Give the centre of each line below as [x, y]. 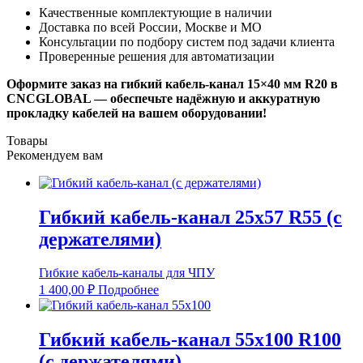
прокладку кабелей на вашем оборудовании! [137, 113]
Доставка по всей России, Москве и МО [150, 27]
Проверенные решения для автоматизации [157, 56]
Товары [27, 140]
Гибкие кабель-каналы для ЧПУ [127, 273]
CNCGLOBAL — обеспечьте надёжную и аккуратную [163, 98]
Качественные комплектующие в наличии [156, 12]
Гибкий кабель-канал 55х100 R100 [190, 340]
